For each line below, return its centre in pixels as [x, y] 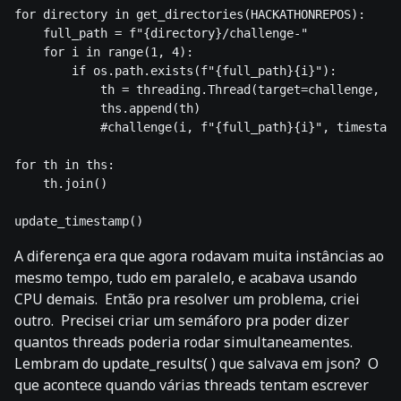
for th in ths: [64, 165]
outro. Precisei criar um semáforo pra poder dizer [182, 321]
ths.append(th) [107, 109]
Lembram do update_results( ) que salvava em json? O [196, 364]
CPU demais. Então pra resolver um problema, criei [187, 299]
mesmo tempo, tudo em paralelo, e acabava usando [186, 278]
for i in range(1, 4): [104, 52]
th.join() [61, 184]
